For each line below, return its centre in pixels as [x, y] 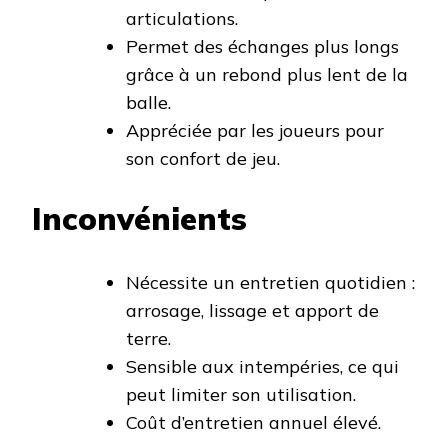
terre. [148, 338]
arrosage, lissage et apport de [252, 310]
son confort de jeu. [203, 158]
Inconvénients [139, 218]
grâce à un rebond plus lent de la [267, 74]
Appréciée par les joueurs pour [255, 130]
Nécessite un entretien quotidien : [270, 282]
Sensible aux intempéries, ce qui [262, 366]
